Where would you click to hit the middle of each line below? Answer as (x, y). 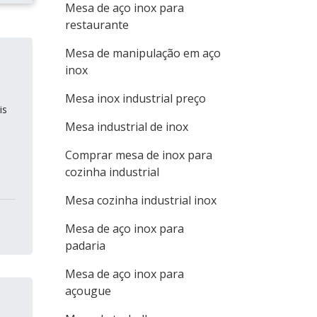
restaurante (97, 25)
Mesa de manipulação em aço (143, 53)
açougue (88, 291)
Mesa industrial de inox (127, 127)
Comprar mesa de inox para (139, 155)
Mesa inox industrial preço (136, 98)
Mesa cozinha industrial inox (141, 200)
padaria (85, 246)
